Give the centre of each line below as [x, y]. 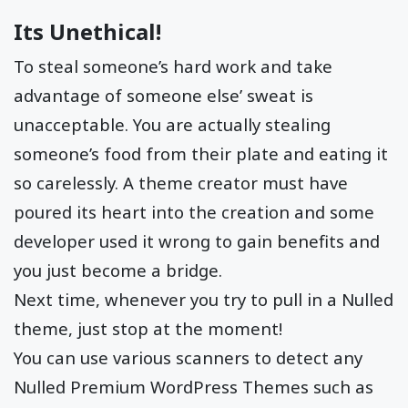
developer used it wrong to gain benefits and [197, 240]
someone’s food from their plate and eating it [201, 153]
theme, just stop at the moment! [148, 328]
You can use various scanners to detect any [188, 357]
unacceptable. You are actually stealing [172, 124]
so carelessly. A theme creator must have [181, 182]
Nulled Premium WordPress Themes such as [194, 386]
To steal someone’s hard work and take [173, 66]
